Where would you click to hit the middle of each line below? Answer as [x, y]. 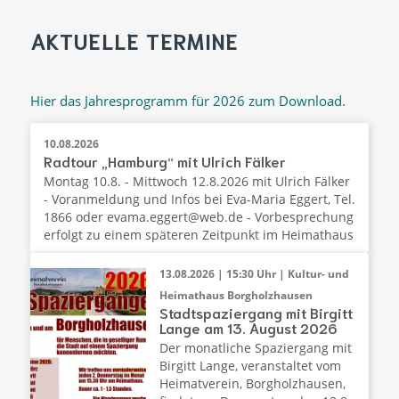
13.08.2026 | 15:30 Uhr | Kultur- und [254, 273]
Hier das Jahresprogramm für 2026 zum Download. [187, 100]
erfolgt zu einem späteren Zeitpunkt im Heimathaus [198, 234]
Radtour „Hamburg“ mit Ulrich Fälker [164, 160]
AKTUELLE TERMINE [134, 40]
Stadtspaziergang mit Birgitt [256, 312]
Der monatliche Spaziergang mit [255, 347]
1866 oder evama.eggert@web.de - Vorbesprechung [198, 216]
